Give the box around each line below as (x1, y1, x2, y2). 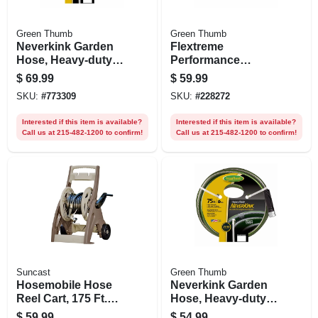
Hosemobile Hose (16, 278, 112, 291)
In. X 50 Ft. (170, 80, 226, 93)
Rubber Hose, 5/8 (170, 67, 263, 79)
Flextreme (170, 40, 224, 53)
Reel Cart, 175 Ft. (16, 292, 107, 305)
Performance (170, 53, 240, 66)
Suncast (16, 267, 50, 278)
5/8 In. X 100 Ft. (16, 67, 97, 79)
